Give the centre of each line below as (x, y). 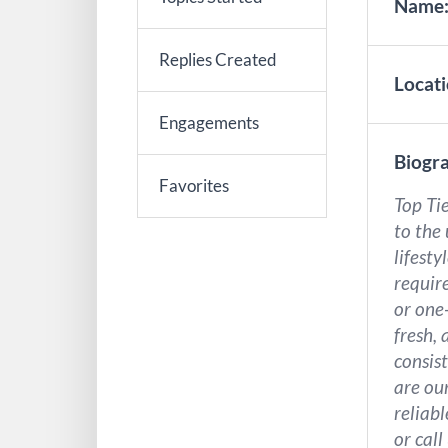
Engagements (209, 122)
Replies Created (218, 59)
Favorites (194, 185)
